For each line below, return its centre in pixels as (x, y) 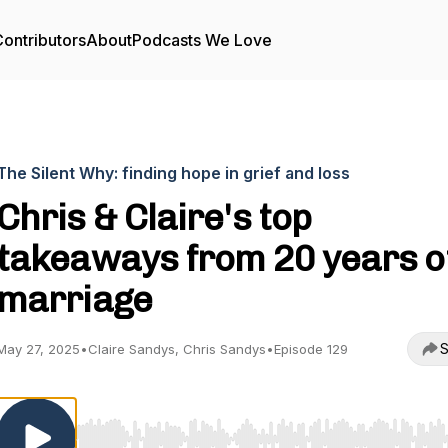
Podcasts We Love (202, 40)
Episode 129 (311, 349)
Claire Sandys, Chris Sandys (177, 349)
